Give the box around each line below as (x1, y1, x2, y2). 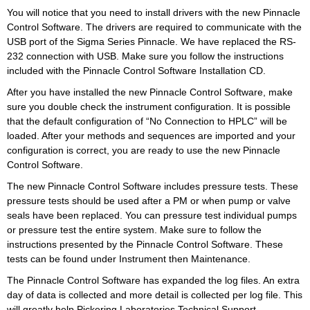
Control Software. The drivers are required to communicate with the (7, 21, 302, 33)
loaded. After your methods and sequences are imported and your (7, 130, 295, 141)
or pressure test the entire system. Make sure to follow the (7, 224, 262, 235)
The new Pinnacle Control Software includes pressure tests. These (7, 181, 298, 192)
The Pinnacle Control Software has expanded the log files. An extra (7, 275, 300, 286)
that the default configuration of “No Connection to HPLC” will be (7, 116, 287, 127)
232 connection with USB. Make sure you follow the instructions (7, 51, 284, 62)
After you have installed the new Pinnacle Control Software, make (7, 86, 293, 98)
